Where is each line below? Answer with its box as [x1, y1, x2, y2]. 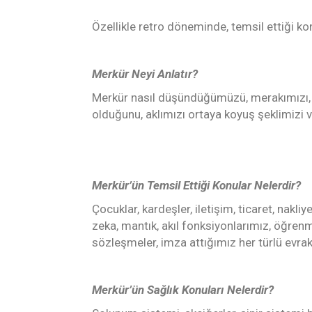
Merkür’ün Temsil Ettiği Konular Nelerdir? [92, 178, 301, 193]
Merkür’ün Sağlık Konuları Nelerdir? [92, 283, 274, 297]
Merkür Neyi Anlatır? [92, 67, 198, 81]
